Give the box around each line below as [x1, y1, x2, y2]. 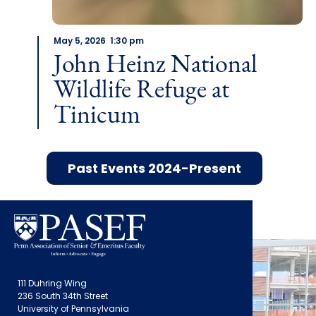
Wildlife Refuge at [53, 78, 229, 104]
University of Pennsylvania [18, 305, 129, 315]
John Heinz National [53, 53, 257, 79]
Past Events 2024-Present [68, 163, 241, 177]
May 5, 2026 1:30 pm [53, 37, 144, 47]
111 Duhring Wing [18, 280, 87, 289]
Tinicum [53, 104, 140, 130]
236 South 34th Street [18, 293, 108, 302]
